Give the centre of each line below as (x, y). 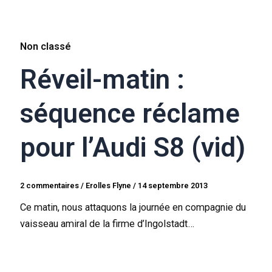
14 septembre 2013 (173, 186)
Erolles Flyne (110, 186)
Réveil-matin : (103, 80)
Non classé (46, 46)
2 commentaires (50, 186)
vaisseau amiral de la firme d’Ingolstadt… (107, 224)
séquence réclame (130, 114)
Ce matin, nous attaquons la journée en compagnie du (133, 208)
